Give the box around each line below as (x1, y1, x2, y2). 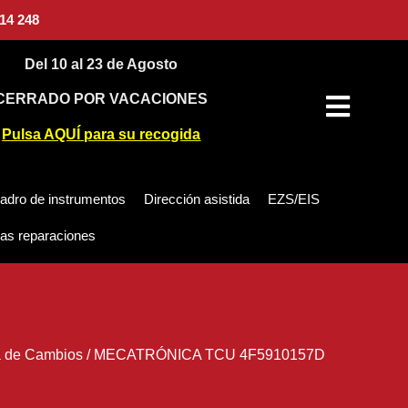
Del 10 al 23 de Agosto (25, 56, 178, 72)
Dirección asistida (144, 191, 250, 208)
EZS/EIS (268, 191, 320, 208)
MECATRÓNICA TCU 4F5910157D (93, 347, 325, 363)
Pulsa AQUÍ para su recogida (2, 126, 201, 142)
